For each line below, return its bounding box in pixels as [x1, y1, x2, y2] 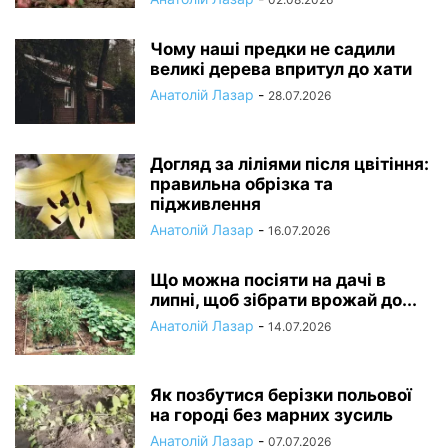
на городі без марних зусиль [150, 405, 393, 426]
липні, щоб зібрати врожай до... [150, 290, 417, 311]
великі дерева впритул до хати [150, 59, 412, 80]
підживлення [150, 194, 261, 215]
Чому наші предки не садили [150, 39, 395, 60]
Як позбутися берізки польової [150, 385, 412, 406]
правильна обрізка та [150, 174, 333, 195]
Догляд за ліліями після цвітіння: [150, 154, 429, 175]
